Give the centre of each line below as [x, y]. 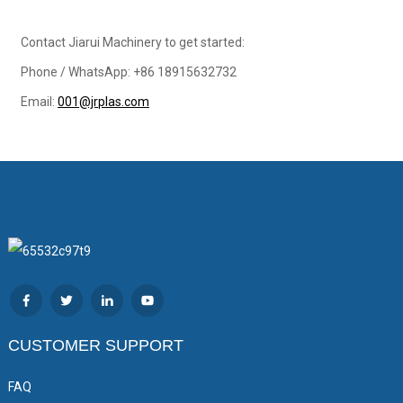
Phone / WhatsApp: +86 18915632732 [128, 72]
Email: [39, 101]
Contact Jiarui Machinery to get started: [132, 42]
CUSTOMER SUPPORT [95, 345]
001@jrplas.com [103, 101]
